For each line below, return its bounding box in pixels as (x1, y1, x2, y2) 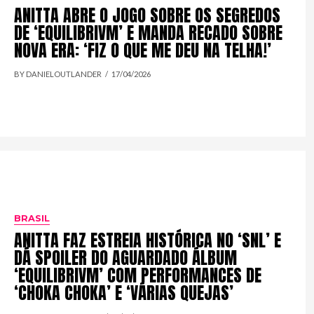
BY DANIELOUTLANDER (14, 69, 102, 78)
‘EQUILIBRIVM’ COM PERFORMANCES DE (14, 263, 262, 289)
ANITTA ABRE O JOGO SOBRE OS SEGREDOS (14, 2, 281, 28)
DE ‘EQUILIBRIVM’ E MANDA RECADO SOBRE (14, 20, 283, 46)
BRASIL (14, 213, 50, 224)
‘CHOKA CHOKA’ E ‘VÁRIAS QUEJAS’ (14, 280, 234, 306)
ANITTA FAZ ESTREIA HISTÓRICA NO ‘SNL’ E (14, 228, 282, 254)
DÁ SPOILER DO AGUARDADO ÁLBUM (14, 245, 238, 271)
